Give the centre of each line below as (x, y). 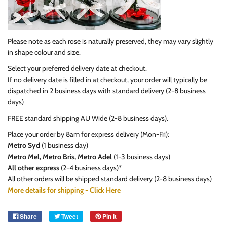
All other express (33, 168)
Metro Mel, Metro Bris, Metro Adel (60, 157)
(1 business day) (65, 146)
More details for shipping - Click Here (64, 190)
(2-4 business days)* (91, 168)
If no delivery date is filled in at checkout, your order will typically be (107, 80)
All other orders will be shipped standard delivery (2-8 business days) (110, 179)
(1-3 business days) (142, 157)
